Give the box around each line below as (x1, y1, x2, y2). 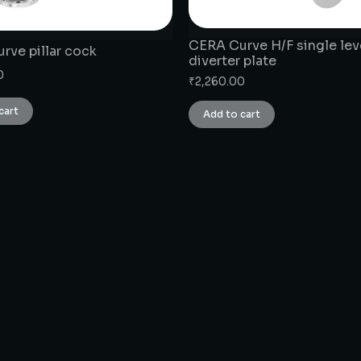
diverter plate (189, 52, 276, 69)
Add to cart (203, 107, 260, 120)
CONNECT (197, 297, 276, 313)
